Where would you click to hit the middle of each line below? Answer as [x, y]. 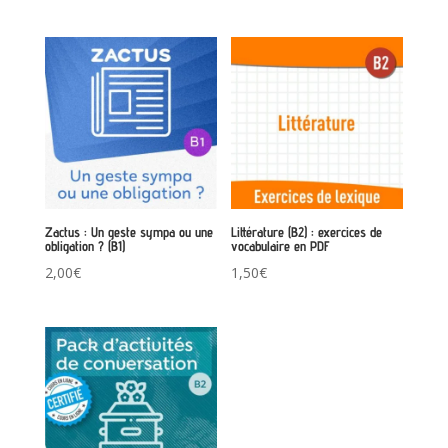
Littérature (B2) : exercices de [307, 231]
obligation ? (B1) [84, 245]
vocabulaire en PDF [281, 245]
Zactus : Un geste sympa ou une [128, 231]
